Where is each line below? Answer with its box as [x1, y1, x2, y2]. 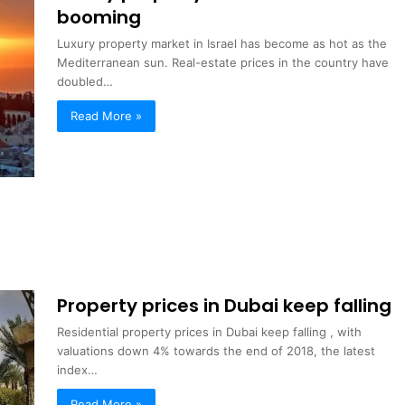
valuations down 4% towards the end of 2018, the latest [57, 344, 376, 359]
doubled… [57, 73, 114, 89]
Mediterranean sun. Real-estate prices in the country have [57, 54, 390, 70]
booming [57, 4, 142, 30]
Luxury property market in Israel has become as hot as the [57, 35, 388, 51]
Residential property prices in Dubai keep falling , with [57, 325, 363, 340]
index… [57, 363, 99, 378]
